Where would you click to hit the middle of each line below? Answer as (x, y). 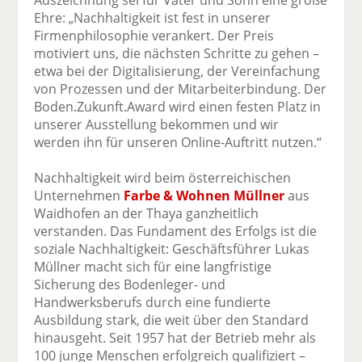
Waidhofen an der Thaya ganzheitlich (147, 214)
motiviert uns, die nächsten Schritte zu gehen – (177, 54)
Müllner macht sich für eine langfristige (153, 267)
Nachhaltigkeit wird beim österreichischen (163, 178)
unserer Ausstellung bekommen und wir (157, 125)
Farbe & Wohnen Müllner (204, 196)
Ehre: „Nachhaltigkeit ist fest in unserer (153, 18)
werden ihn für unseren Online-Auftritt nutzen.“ (178, 143)
